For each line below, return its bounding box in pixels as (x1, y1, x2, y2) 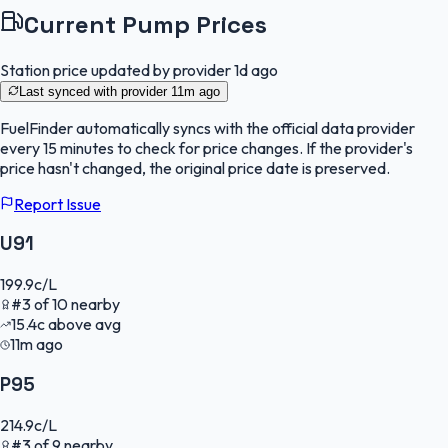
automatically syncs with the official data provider (73, 117, 415, 138)
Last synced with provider (19, 83, 171, 99)
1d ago (234, 59, 278, 80)
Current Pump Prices (24, 8, 267, 40)
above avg (45, 314, 121, 335)
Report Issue (14, 193, 101, 214)
